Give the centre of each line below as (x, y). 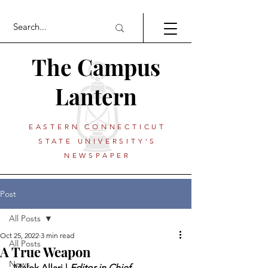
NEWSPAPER (98, 155)
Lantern (96, 96)
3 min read (57, 235)
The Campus (96, 67)
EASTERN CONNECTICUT (98, 127)
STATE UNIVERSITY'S (98, 141)
